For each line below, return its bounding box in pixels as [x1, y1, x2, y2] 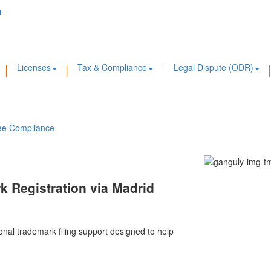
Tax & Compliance [77, 61, 147, 74]
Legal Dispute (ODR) [174, 61, 253, 74]
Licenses [17, 61, 51, 74]
